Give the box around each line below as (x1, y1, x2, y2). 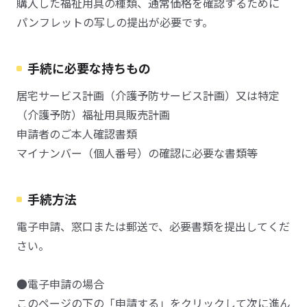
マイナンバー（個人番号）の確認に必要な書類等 (16, 145, 258, 161)
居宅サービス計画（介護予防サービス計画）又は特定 (16, 87, 280, 103)
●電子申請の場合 (16, 275, 104, 292)
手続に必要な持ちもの (27, 59, 151, 77)
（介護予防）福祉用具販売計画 (16, 106, 170, 123)
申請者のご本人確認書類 (16, 125, 137, 142)
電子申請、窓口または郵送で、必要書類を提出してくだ (16, 218, 290, 234)
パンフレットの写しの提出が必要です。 (16, 14, 213, 30)
